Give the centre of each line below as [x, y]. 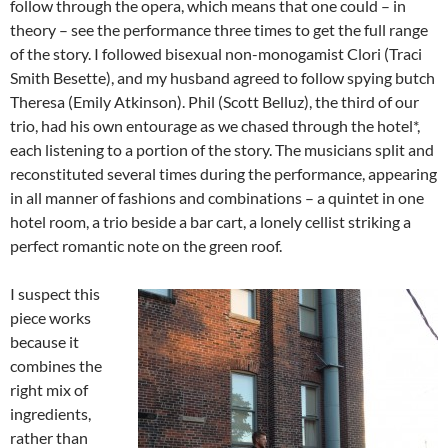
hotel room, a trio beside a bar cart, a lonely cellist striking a [210, 221]
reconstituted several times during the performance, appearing [223, 173]
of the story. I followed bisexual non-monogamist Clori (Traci [216, 53]
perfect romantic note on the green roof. [146, 245]
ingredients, [50, 413]
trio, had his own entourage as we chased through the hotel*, [215, 125]
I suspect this [55, 293]
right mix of [49, 389]
